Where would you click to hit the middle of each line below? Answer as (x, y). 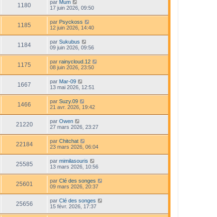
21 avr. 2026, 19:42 (72, 107)
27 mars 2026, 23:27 (74, 127)
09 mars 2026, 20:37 (74, 186)
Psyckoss (71, 22)
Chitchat (69, 141)
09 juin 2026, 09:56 (72, 47)
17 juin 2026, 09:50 (72, 8)
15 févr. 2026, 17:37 (73, 206)
